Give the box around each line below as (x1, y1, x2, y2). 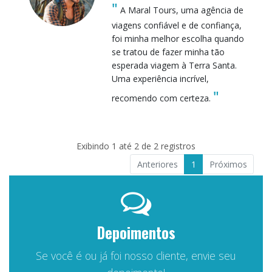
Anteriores (137, 158, 178, 170)
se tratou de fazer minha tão (111, 46, 225, 58)
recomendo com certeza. (111, 92, 213, 104)
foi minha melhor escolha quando (111, 32, 244, 44)
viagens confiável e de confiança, (111, 19, 242, 31)
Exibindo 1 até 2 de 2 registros (76, 140, 195, 152)
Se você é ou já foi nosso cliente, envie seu (36, 248, 236, 263)
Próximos (209, 158, 247, 170)
